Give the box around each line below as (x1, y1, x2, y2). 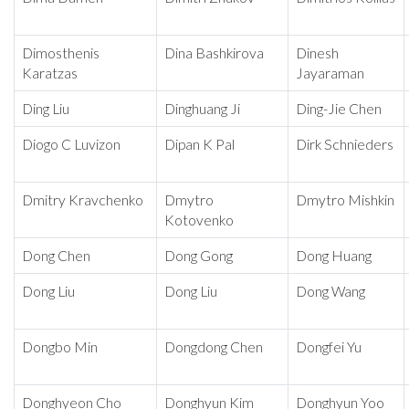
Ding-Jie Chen (296, 100, 382, 118)
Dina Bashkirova (164, 45, 264, 62)
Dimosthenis (22, 45, 100, 62)
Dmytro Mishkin (296, 192, 394, 209)
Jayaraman (296, 65, 364, 82)
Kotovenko (164, 212, 234, 229)
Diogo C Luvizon (22, 136, 121, 153)
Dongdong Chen (164, 339, 263, 356)
